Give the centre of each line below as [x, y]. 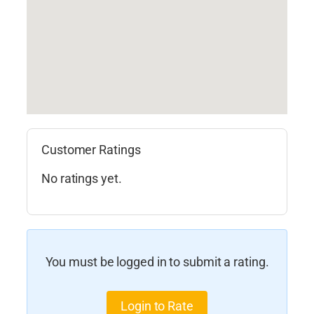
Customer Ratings [91, 150]
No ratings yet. [82, 178]
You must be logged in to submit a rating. [157, 262]
